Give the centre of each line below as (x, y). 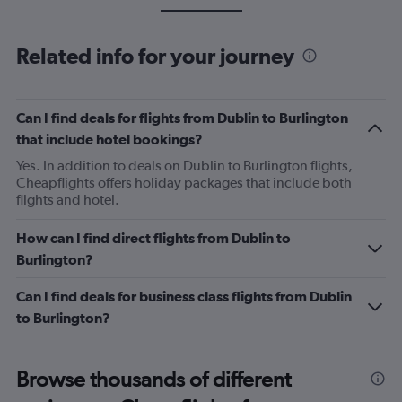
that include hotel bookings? (109, 139)
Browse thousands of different (153, 379)
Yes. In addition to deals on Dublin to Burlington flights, (184, 166)
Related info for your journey (155, 56)
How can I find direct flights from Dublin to (153, 238)
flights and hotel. (68, 200)
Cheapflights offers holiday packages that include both (184, 183)
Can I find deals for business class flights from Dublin (184, 296)
